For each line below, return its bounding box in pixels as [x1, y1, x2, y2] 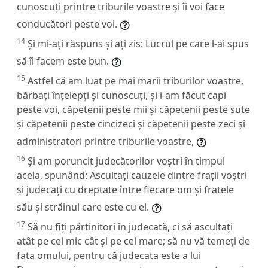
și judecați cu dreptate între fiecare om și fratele [17, 182, 234, 196]
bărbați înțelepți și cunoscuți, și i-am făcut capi [17, 88, 226, 102]
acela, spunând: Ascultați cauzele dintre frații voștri [17, 168, 247, 182]
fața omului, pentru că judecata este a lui [17, 248, 201, 262]
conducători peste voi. [17, 17, 117, 31]
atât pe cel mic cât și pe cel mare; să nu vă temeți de [17, 234, 250, 248]
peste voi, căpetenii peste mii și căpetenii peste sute [17, 102, 250, 116]
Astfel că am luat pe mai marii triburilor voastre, [28, 74, 243, 87]
